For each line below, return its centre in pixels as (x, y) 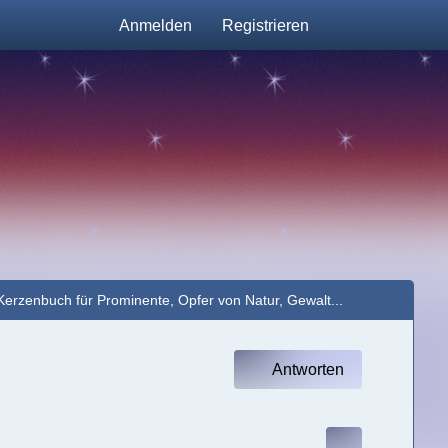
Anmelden (156, 25)
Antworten (307, 369)
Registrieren (266, 25)
